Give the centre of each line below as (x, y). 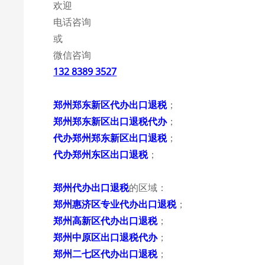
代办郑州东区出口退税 (101, 154)
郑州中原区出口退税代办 (106, 237)
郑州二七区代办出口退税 (106, 254)
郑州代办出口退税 (91, 188)
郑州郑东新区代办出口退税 (110, 105)
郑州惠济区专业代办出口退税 (115, 204)
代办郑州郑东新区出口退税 (110, 138)
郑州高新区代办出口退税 (106, 221)
